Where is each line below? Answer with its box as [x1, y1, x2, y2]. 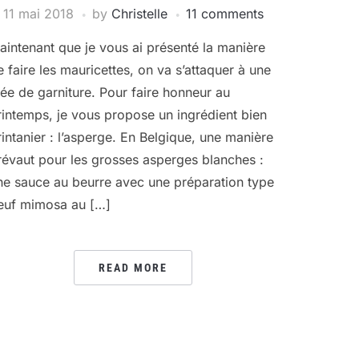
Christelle [111, 6, 167, 22]
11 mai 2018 [2, 6, 74, 22]
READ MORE [99, 261, 167, 274]
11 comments [185, 6, 264, 22]
